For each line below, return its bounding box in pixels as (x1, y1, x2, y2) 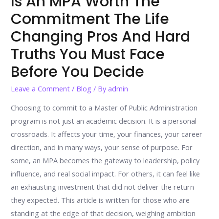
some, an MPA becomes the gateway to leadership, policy (11, 155, 200, 165)
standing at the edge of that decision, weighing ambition (11, 208, 196, 218)
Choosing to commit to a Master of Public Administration (11, 102, 198, 112)
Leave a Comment (11, 84, 70, 93)
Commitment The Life (11, 9, 170, 29)
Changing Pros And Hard (11, 26, 191, 47)
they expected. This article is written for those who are (11, 195, 190, 205)
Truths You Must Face (11, 44, 165, 65)
